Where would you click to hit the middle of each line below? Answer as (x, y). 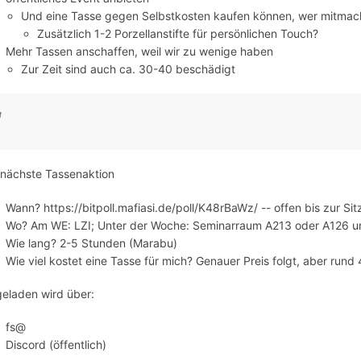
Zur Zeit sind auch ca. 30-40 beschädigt (129, 69)
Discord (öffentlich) (56, 345)
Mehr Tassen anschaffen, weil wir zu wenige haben (140, 52)
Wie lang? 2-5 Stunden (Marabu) (92, 243)
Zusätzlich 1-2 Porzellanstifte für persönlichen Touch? (177, 34)
